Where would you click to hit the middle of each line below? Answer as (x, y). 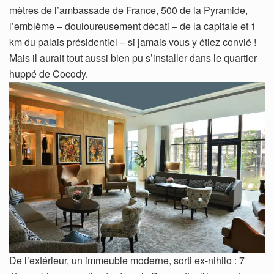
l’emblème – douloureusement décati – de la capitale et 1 (133, 26)
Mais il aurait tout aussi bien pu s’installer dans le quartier (133, 57)
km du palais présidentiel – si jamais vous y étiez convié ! (133, 42)
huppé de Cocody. (49, 73)
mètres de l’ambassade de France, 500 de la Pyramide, (128, 10)
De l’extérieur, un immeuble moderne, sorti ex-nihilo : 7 (127, 260)
